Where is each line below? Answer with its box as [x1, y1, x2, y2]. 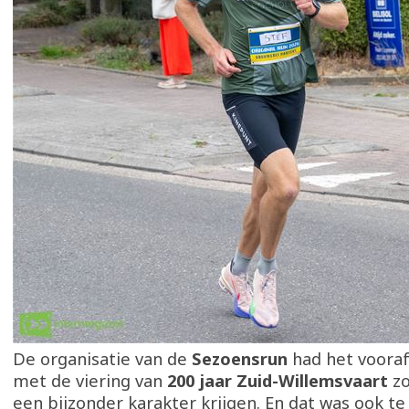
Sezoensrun [192, 348, 288, 370]
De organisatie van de [13, 348, 192, 370]
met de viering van [13, 370, 167, 392]
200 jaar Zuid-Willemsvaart [167, 370, 388, 392]
